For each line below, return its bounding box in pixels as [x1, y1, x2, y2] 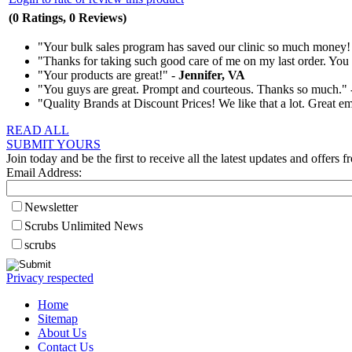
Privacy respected [6, 271, 93, 284]
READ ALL [6, 123, 69, 137]
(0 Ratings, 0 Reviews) [9, 11, 126, 25]
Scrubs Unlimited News [24, 219, 143, 233]
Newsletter [24, 200, 78, 214]
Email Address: [6, 166, 82, 179]
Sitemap [38, 312, 78, 325]
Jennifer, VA [178, 68, 245, 82]
